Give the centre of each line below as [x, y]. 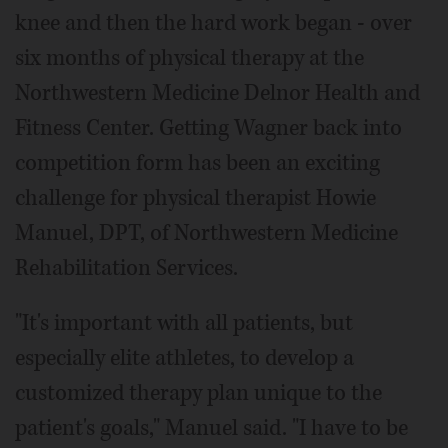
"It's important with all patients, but [184, 323]
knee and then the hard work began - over [213, 23]
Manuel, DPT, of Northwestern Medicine [206, 233]
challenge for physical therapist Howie [195, 198]
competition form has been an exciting [197, 163]
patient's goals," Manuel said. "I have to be [211, 428]
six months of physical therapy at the [189, 58]
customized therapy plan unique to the [198, 393]
